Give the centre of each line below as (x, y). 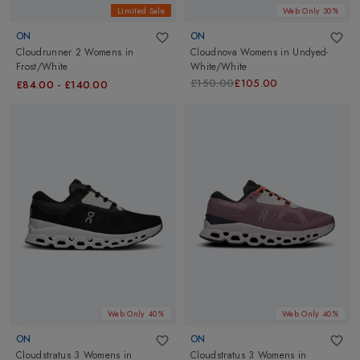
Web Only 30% (311, 10)
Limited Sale (141, 10)
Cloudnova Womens (234, 53)
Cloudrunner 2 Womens (69, 53)
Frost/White (42, 67)
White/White (219, 67)
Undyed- (311, 53)
